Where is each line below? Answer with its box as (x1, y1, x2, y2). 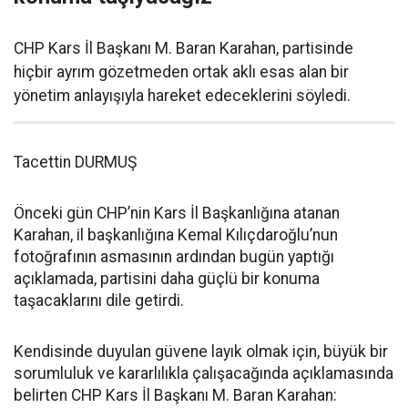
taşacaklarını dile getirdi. (14, 291, 184, 310)
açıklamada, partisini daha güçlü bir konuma (14, 269, 320, 288)
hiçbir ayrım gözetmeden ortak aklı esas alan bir (14, 62, 349, 81)
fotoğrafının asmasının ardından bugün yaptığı (14, 247, 334, 266)
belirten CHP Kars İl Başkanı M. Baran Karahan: (14, 385, 337, 404)
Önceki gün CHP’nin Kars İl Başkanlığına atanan (14, 203, 340, 222)
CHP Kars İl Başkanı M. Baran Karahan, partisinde (14, 38, 353, 57)
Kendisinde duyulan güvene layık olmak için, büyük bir (14, 342, 388, 361)
